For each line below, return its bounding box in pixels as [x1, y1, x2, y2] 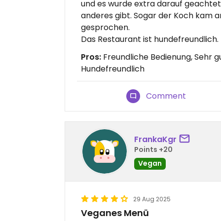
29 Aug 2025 [133, 195, 171, 204]
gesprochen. [81, 22, 130, 34]
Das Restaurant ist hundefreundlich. [81, 34, 219, 45]
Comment [146, 90, 186, 102]
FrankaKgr [134, 133, 177, 145]
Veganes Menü [81, 207, 149, 220]
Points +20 [134, 144, 173, 154]
